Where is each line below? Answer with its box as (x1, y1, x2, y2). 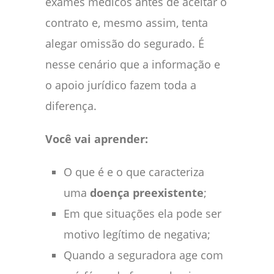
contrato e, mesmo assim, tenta (45, 15, 208, 31)
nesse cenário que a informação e (45, 57, 220, 72)
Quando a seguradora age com (64, 248, 223, 263)
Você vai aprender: (45, 131, 148, 147)
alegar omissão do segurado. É (45, 36, 204, 51)
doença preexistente (90, 185, 204, 201)
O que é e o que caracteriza (64, 165, 204, 180)
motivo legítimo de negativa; (64, 227, 210, 242)
